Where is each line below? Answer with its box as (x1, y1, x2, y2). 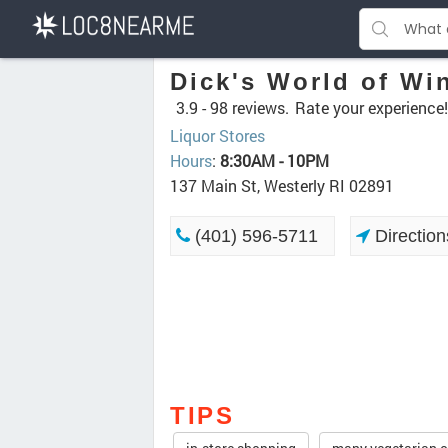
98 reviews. (210, 97, 289, 118)
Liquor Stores (170, 125, 265, 146)
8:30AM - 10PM (220, 150, 329, 171)
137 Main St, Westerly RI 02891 (170, 175, 394, 196)
